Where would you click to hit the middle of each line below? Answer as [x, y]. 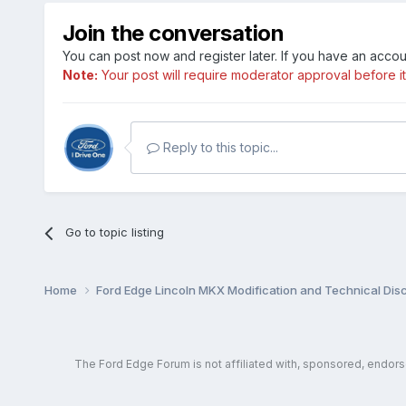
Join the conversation [173, 34]
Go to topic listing [114, 232]
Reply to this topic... [218, 148]
